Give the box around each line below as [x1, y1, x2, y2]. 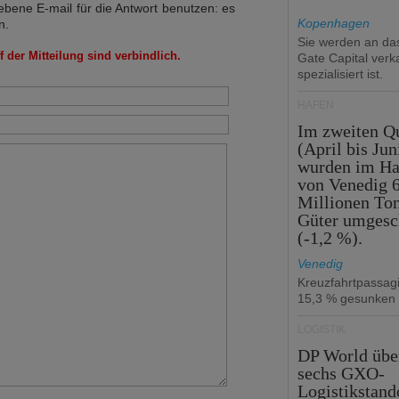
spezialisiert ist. [297, 67, 383, 81]
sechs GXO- [297, 363, 386, 383]
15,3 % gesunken [297, 291, 395, 305]
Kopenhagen [297, 16, 370, 30]
